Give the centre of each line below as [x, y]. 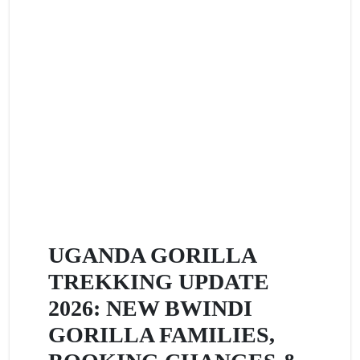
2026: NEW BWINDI [150, 308]
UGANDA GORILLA [152, 255]
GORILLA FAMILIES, [162, 335]
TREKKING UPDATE [159, 282]
